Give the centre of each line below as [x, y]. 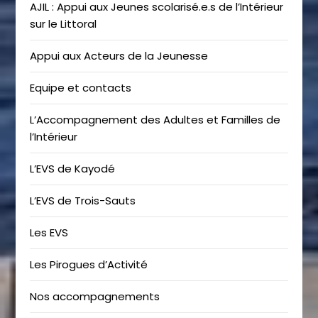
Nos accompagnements [95, 297]
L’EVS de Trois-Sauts [83, 201]
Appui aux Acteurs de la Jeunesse [119, 56]
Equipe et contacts [81, 88]
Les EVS [49, 233]
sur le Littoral [64, 24]
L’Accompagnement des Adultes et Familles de [155, 120]
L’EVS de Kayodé [73, 169]
